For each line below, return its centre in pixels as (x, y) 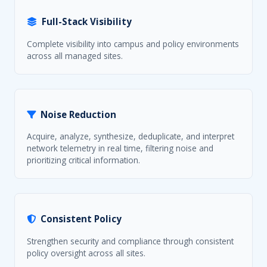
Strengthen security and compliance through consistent (130, 241)
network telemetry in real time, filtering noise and (120, 148)
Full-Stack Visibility (87, 22)
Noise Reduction (78, 114)
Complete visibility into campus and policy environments (133, 44)
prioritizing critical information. (83, 160)
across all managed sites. (75, 55)
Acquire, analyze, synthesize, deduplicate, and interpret (131, 136)
